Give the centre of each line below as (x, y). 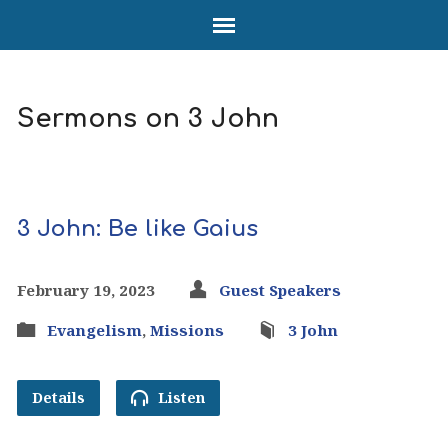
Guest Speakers (279, 290)
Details (58, 397)
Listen (179, 397)
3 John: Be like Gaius (137, 228)
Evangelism (94, 330)
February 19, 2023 (85, 290)
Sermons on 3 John (147, 118)
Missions (186, 330)
